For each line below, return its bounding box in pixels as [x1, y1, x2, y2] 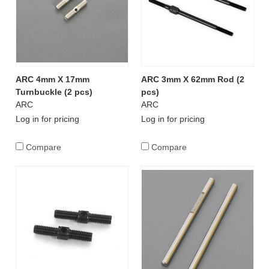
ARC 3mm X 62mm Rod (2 [141, 74, 244, 84]
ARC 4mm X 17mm [15, 74, 89, 84]
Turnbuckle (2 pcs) [15, 86, 92, 97]
